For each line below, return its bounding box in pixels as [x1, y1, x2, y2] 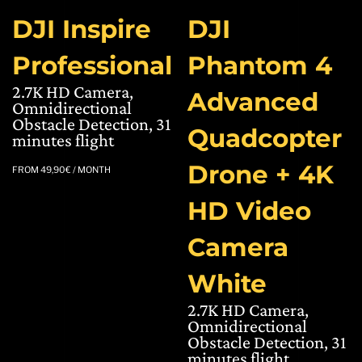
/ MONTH [71, 164, 111, 176]
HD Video [187, 196, 311, 227]
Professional [12, 50, 172, 82]
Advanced [187, 86, 318, 118]
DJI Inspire [12, 14, 151, 45]
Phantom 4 [187, 50, 332, 82]
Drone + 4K [187, 159, 334, 191]
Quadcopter [187, 123, 342, 154]
